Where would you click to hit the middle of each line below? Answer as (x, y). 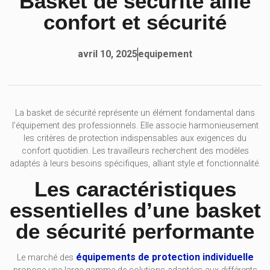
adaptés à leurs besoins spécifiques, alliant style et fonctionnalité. (135, 163)
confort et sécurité (135, 22)
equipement (165, 54)
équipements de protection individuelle (165, 257)
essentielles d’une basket (135, 210)
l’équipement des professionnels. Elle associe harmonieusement (135, 125)
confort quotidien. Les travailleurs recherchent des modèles (135, 151)
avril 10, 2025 (108, 54)
